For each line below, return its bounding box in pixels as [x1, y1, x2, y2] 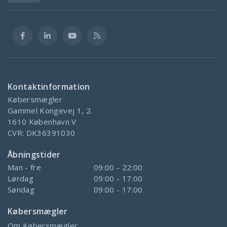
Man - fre [8, 162, 42, 172]
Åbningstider [8, 148, 61, 160]
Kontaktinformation [8, 81, 90, 92]
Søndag [8, 184, 35, 195]
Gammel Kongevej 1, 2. [8, 105, 93, 116]
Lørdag [8, 173, 34, 183]
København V [28, 116, 77, 127]
